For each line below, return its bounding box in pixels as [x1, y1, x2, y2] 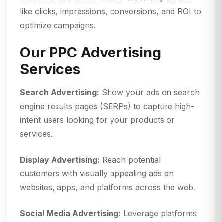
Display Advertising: [20, 155, 100, 165]
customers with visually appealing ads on [20, 168, 174, 179]
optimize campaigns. [20, 20, 96, 31]
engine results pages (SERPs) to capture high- [20, 101, 194, 111]
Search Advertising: [20, 87, 99, 98]
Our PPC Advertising [20, 44, 161, 61]
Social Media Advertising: [20, 208, 121, 219]
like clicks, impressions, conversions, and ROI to [20, 6, 201, 17]
